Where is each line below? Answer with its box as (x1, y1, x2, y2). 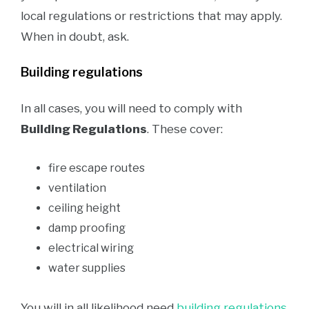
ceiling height (48, 201, 121, 215)
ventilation (48, 181, 106, 195)
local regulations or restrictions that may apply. (21, 9, 282, 23)
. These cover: (147, 122, 223, 136)
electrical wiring (48, 241, 134, 255)
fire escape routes (48, 161, 145, 175)
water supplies (48, 261, 126, 275)
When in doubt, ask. (21, 30, 132, 43)
